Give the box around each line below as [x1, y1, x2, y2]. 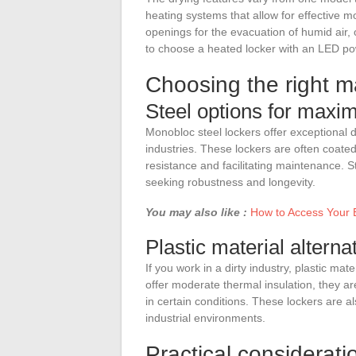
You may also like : [145, 205, 247, 219]
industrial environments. [145, 311, 265, 324]
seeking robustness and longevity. [145, 175, 315, 188]
